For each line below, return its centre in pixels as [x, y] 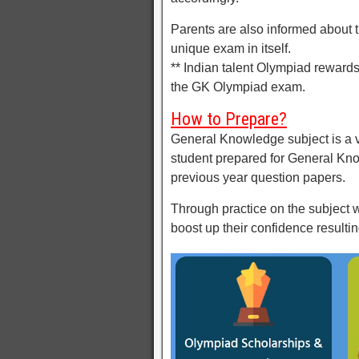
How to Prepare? [229, 119]
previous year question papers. [258, 178]
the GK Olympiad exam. [238, 87]
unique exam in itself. [231, 49]
